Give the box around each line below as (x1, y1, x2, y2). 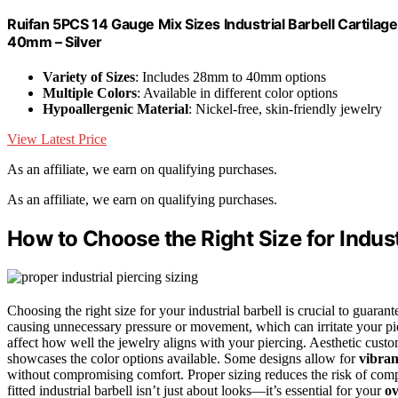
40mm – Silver (7, 33, 102, 52)
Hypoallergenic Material (43, 101, 188, 117)
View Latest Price (7, 131, 107, 147)
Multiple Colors (43, 85, 137, 101)
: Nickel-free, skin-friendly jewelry (188, 101, 382, 117)
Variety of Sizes (43, 69, 135, 85)
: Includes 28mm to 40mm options (135, 69, 326, 85)
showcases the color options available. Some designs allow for (7, 351, 359, 367)
